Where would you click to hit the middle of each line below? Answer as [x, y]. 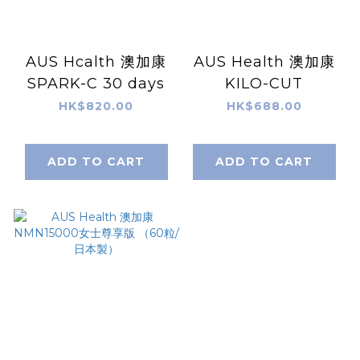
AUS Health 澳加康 [264, 61]
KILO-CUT [264, 83]
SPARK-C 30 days [134, 83]
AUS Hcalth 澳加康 [96, 61]
